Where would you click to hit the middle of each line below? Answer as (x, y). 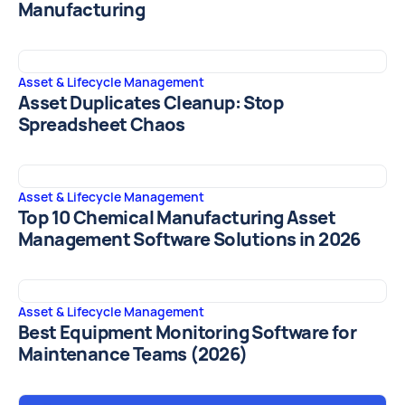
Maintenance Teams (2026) (133, 355)
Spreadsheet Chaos (102, 125)
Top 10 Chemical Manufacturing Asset (177, 218)
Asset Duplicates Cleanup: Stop (151, 104)
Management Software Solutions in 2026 (189, 240)
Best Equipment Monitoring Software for (188, 333)
